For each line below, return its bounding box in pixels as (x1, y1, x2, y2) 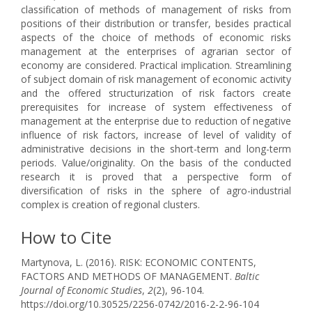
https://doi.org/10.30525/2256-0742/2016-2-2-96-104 (21, 297, 259, 311)
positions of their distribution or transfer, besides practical (21, 17, 291, 30)
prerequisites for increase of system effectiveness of (21, 100, 291, 114)
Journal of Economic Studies (21, 283, 142, 297)
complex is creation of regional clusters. (21, 198, 200, 211)
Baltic (235, 270, 259, 283)
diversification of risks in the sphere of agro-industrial (21, 184, 291, 197)
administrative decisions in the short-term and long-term (21, 142, 291, 155)
